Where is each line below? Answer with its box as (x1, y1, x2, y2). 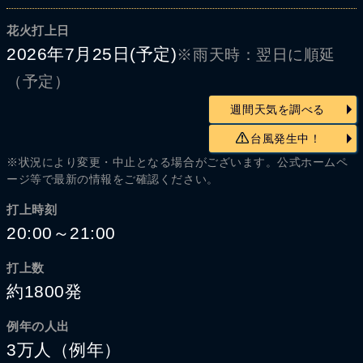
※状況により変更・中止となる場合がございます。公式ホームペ (6, 156, 348, 169)
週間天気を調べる (230, 103, 325, 116)
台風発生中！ (250, 132, 322, 145)
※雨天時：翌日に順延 (177, 46, 335, 63)
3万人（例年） (6, 340, 122, 359)
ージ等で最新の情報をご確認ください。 (6, 173, 219, 186)
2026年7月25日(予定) (6, 45, 177, 63)
